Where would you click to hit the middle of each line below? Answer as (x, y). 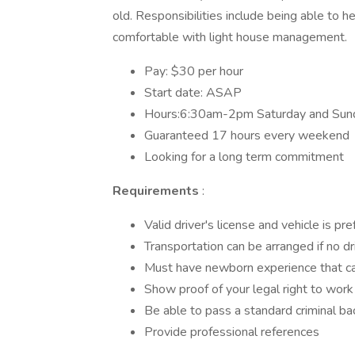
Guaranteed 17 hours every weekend (247, 136)
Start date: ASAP (193, 93)
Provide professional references (232, 332)
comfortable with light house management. (230, 37)
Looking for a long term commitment (244, 157)
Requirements (157, 191)
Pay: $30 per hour (195, 71)
